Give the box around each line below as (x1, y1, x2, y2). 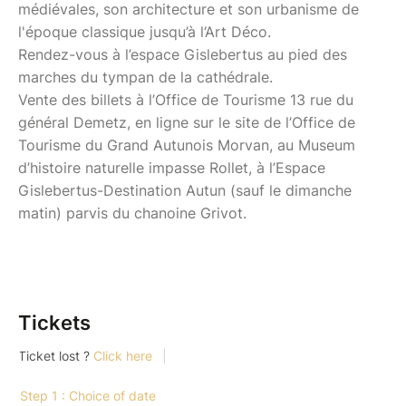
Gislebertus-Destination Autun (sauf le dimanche (18, 180, 352, 199)
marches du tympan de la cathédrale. (18, 67, 295, 86)
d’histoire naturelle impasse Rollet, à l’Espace (18, 158, 325, 177)
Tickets (18, 310, 91, 334)
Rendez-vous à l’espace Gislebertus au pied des (18, 44, 347, 63)
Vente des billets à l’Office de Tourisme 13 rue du (18, 90, 353, 109)
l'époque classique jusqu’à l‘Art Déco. (18, 22, 275, 41)
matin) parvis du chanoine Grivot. (18, 203, 251, 222)
